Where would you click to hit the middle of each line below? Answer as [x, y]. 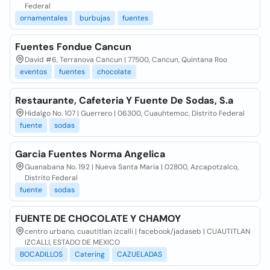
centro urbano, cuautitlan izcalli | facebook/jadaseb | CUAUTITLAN [137, 231]
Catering [90, 254]
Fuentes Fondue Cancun [73, 47]
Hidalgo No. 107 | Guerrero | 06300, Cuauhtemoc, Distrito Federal [135, 113]
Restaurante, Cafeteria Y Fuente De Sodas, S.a [124, 100]
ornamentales [44, 18]
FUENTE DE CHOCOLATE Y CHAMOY [98, 218]
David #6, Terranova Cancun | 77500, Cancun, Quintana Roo [126, 60]
